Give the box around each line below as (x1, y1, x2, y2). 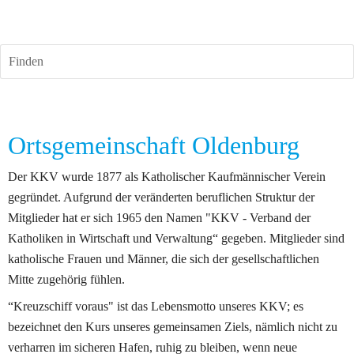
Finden (9, 55, 43, 68)
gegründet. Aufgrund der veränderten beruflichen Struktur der (8, 190, 314, 204)
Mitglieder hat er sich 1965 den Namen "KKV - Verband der (8, 211, 311, 224)
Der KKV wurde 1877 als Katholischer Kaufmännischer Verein (8, 170, 326, 183)
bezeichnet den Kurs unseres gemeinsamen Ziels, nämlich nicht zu (8, 320, 337, 333)
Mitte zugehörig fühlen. (8, 273, 125, 286)
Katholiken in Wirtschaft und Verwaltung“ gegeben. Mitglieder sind (8, 232, 345, 245)
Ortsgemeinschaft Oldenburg (8, 131, 299, 160)
